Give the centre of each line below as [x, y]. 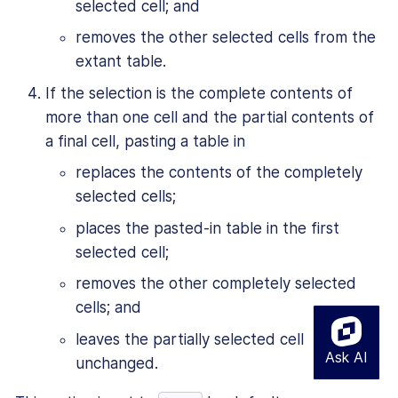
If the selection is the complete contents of [199, 93]
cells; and [108, 308]
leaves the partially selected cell [190, 339]
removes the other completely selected [216, 284]
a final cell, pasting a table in [145, 141]
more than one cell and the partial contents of [210, 117]
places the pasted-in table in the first [207, 228]
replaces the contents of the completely [219, 173]
